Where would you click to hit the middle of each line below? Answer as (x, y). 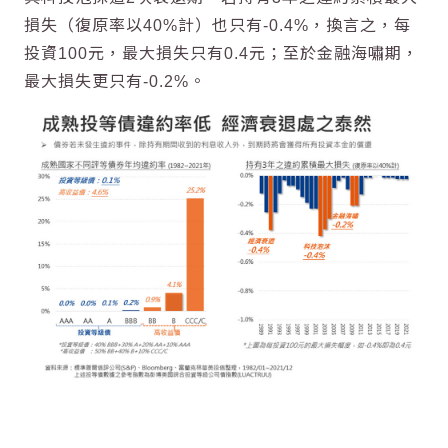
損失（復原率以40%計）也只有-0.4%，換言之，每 (217, 26)
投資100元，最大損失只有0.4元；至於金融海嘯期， (221, 54)
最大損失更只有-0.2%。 (115, 82)
